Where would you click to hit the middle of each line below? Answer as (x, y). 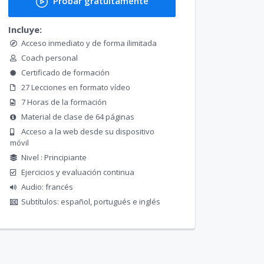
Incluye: (25, 29)
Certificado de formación (65, 72)
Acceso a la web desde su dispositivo (88, 131)
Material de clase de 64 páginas (78, 116)
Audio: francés (47, 187)
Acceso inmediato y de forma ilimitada (89, 43)
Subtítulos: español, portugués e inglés (91, 201)
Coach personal (49, 57)
